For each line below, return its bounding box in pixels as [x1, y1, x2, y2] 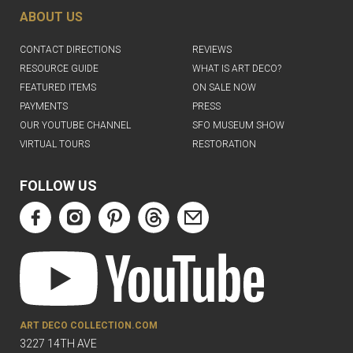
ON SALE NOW [192, 82, 256, 94]
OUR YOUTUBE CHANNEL [20, 120, 131, 132]
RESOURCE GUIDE [20, 63, 98, 75]
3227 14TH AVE [20, 337, 97, 351]
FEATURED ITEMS [20, 82, 96, 94]
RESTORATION [192, 139, 256, 150]
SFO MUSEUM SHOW [192, 120, 284, 132]
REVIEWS [192, 44, 232, 56]
